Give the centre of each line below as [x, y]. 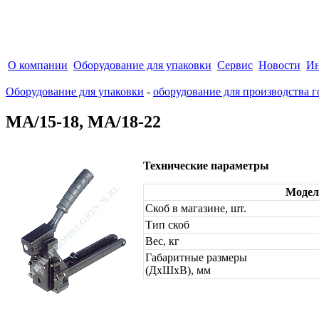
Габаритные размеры [196, 257]
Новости [279, 65]
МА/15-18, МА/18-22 [83, 121]
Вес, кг [162, 241]
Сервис [235, 65]
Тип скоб [167, 224]
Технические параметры [206, 165]
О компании [38, 65]
